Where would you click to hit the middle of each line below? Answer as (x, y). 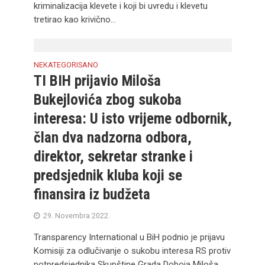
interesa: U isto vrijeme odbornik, (132, 119)
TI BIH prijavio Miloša (97, 81)
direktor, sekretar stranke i (113, 156)
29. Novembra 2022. (76, 216)
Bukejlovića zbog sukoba (107, 100)
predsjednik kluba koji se (108, 175)
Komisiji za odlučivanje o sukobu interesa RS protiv (132, 251)
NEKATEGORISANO (66, 65)
